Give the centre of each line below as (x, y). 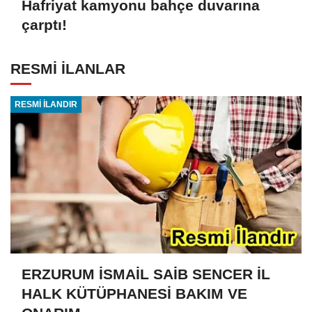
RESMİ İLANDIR (46, 104)
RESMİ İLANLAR (68, 68)
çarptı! (44, 25)
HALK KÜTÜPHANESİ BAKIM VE (134, 294)
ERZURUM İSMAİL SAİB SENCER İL (146, 274)
